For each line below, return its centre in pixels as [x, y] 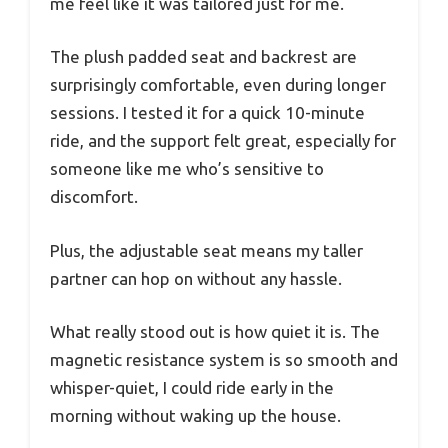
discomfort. [94, 197]
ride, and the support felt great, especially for [223, 141]
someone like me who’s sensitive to [187, 169]
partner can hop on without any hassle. [196, 278]
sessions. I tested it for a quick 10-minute [207, 113]
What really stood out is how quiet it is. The [215, 332]
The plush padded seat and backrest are [203, 57]
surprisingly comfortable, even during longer [218, 85]
